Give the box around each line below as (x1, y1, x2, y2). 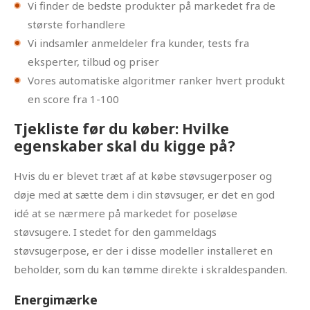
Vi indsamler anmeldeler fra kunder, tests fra (28, 35, 249, 50)
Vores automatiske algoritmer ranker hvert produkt (28, 73, 285, 87)
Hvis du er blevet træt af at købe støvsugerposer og (14, 169, 272, 183)
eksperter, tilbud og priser (28, 54, 159, 69)
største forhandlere (28, 17, 125, 31)
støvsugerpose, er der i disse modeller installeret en (14, 244, 273, 258)
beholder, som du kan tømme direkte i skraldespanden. (14, 262, 287, 277)
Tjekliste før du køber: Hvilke (14, 119, 229, 139)
